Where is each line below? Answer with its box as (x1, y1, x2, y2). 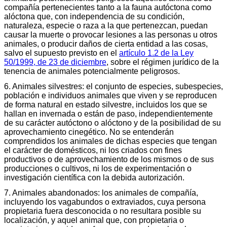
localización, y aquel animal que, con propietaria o (4, 215, 184, 224)
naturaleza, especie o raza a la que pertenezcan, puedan (4, 21, 208, 30)
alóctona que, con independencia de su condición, (4, 12, 184, 21)
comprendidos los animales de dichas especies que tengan (4, 136, 217, 145)
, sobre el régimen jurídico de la (106, 57, 219, 66)
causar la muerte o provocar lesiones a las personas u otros (4, 30, 217, 39)
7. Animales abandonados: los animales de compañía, (4, 188, 198, 197)
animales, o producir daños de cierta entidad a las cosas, (4, 39, 208, 48)
